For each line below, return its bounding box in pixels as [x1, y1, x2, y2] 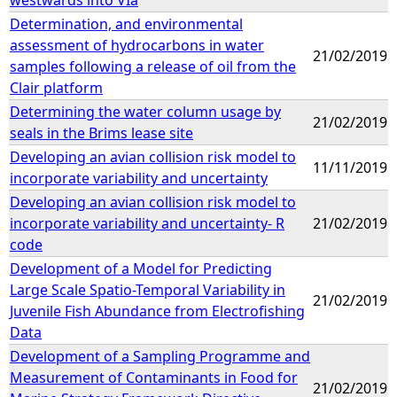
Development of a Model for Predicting [10, 258, 272, 278]
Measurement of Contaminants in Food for [10, 367, 298, 387]
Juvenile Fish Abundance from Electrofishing [10, 300, 305, 321]
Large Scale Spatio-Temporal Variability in [10, 279, 285, 300]
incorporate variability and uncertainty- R [10, 213, 284, 233]
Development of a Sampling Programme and [10, 346, 310, 366]
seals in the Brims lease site [10, 122, 193, 143]
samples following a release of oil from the [10, 56, 296, 76]
